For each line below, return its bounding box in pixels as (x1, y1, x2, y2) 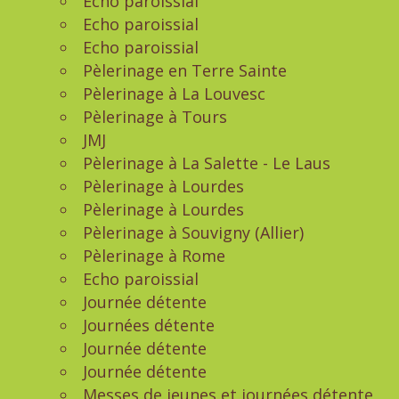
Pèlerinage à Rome (83, 245, 225, 266)
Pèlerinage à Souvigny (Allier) (83, 222, 304, 243)
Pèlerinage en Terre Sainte (83, 60, 287, 81)
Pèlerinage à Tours (83, 106, 227, 127)
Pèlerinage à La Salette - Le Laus (83, 152, 330, 174)
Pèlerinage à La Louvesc (83, 83, 265, 104)
